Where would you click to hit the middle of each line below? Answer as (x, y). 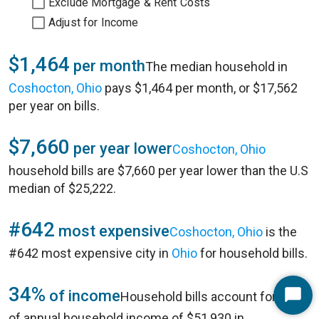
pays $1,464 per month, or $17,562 (200, 88)
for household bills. (252, 253)
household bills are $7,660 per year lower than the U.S (158, 171)
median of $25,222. (62, 188)
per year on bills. (54, 106)
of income (83, 296)
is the (280, 232)
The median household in (216, 67)
